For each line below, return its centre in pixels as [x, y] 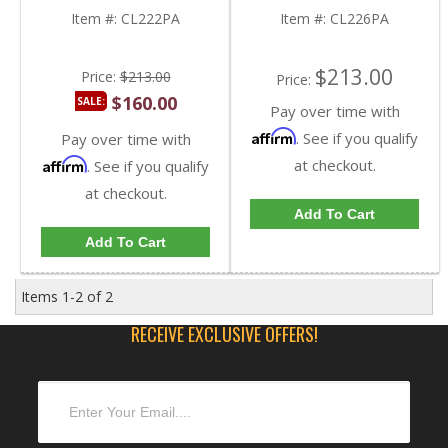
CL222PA [150, 18]
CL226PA [359, 18]
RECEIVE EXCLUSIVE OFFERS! [224, 334]
